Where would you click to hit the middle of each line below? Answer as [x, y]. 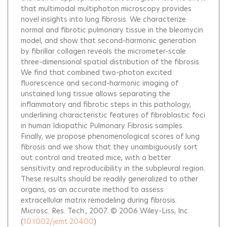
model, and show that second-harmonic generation [108, 41]
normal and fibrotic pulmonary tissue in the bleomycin [112, 30]
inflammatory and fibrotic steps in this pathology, [106, 104]
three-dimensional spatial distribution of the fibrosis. [111, 62]
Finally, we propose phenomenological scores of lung [110, 136]
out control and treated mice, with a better [96, 158]
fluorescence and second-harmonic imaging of [100, 83]
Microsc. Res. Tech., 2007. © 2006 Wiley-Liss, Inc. [105, 211]
